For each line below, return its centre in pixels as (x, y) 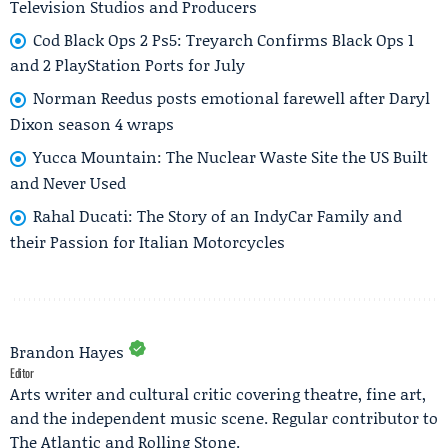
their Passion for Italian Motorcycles (147, 241)
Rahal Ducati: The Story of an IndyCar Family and (217, 215)
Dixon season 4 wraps (92, 124)
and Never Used (68, 182)
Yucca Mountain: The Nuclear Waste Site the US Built (230, 157)
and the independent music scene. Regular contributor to (224, 417)
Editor (22, 372)
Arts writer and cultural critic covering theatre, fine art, (218, 393)
